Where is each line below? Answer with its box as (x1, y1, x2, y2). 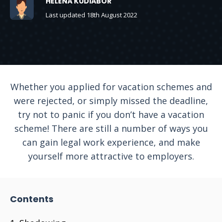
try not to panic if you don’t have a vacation (18, 109, 204, 120)
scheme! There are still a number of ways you (14, 122, 208, 134)
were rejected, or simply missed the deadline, (14, 95, 208, 107)
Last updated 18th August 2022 (46, 10, 137, 19)
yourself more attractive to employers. (28, 150, 194, 162)
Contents (10, 193, 54, 205)
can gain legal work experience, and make (22, 136, 200, 148)
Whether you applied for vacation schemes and (10, 81, 212, 93)
